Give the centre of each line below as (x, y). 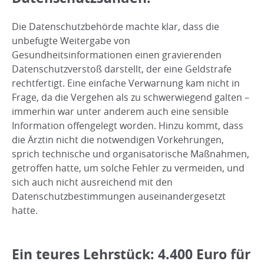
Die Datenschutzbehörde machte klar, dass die (115, 27)
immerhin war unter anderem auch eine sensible (120, 112)
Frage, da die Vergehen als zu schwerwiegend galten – (131, 98)
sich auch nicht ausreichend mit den (92, 182)
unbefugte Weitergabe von (71, 41)
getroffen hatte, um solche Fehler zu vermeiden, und (128, 168)
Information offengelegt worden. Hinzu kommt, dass (128, 126)
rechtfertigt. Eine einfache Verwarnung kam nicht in (126, 83)
